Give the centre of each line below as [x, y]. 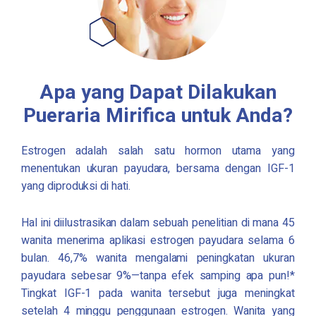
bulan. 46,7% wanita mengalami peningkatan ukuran [158, 259]
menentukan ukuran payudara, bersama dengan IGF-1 [158, 169]
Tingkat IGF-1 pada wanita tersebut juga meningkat [158, 294]
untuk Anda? [234, 116]
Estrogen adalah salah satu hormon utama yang [158, 151]
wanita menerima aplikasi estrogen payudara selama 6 [158, 241]
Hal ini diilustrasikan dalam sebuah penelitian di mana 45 [158, 223]
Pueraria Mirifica [99, 116]
